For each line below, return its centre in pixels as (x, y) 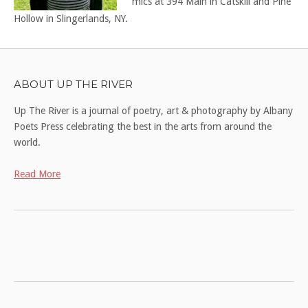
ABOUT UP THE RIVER (73, 84)
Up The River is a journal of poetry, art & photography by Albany (153, 111)
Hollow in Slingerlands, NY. (71, 19)
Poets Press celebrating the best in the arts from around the (143, 126)
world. (27, 142)
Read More (37, 174)
